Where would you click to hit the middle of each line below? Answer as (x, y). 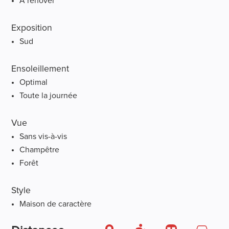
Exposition (32, 28)
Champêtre (40, 150)
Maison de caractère (56, 204)
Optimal (34, 82)
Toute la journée (49, 95)
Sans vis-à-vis (43, 136)
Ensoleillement (40, 69)
